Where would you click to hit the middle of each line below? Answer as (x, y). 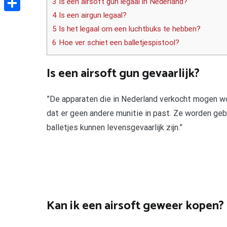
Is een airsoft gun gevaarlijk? (123, 73)
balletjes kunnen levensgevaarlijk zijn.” (115, 127)
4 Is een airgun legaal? (89, 15)
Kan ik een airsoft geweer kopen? (135, 206)
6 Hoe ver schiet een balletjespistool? (116, 43)
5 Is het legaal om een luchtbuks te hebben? (126, 29)
